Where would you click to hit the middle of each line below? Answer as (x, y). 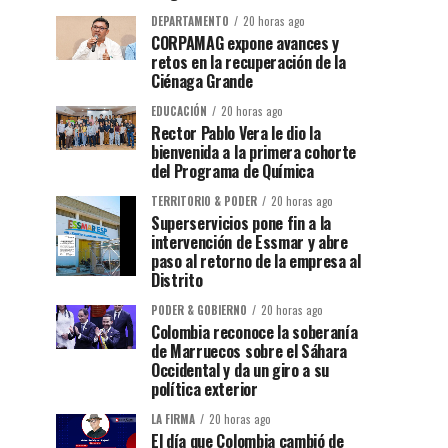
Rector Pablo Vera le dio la (236, 133)
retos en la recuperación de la (248, 62)
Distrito (177, 280)
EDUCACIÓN (179, 111)
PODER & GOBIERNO (199, 310)
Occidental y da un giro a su (240, 370)
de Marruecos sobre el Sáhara (249, 351)
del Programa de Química (232, 171)
